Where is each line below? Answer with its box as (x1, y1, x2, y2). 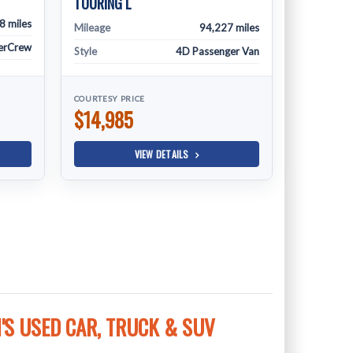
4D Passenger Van (175, 45, 259, 58)
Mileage (73, 21, 110, 34)
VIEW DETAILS (134, 147, 191, 161)
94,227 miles (199, 21, 259, 34)
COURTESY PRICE (73, 94, 145, 103)
